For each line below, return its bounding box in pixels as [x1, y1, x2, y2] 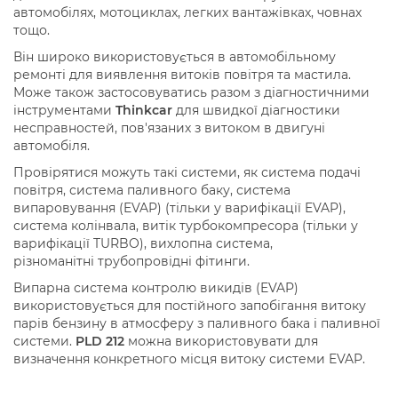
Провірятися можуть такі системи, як [13, 163, 261, 180]
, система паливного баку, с [63, 181, 243, 198]
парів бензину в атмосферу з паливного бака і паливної [13, 314, 380, 331]
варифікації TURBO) [13, 235, 144, 251]
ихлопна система [158, 235, 270, 251]
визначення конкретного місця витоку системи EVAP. [13, 350, 365, 367]
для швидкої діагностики [172, 101, 340, 118]
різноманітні [13, 252, 94, 269]
